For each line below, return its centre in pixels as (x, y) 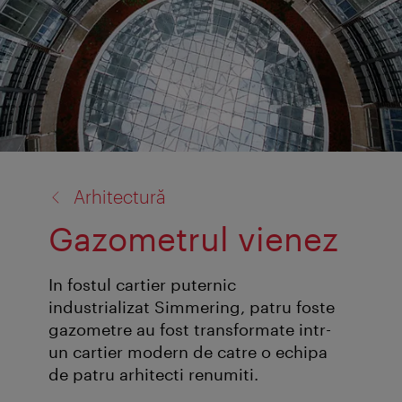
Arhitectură (120, 196)
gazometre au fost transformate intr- (190, 330)
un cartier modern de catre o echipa (188, 352)
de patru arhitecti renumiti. (153, 375)
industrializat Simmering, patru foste (192, 307)
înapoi (48, 175)
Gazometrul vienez (193, 238)
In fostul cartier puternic (142, 285)
